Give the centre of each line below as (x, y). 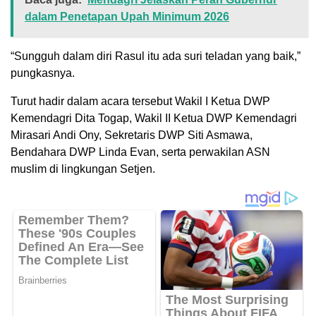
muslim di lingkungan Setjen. (83, 169)
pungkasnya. (43, 73)
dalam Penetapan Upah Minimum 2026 (127, 16)
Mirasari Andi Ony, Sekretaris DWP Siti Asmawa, (132, 135)
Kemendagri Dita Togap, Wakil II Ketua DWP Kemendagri (154, 118)
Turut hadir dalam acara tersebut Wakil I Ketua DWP (140, 101)
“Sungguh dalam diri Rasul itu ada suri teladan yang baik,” (156, 56)
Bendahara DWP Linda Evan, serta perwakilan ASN (140, 152)
